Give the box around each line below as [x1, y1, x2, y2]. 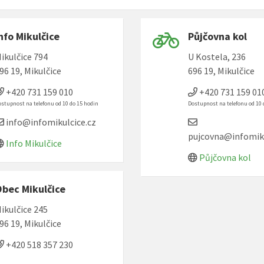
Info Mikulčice [5, 137, 62, 149]
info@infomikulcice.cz [4, 116, 96, 128]
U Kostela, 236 [188, 51, 246, 62]
